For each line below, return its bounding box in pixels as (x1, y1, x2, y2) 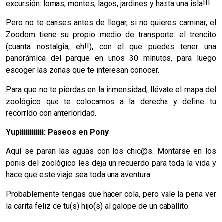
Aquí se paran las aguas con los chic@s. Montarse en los (6, 146, 216, 156)
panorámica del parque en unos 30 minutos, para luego (6, 54, 216, 63)
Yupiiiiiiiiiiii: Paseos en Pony (6, 127, 109, 137)
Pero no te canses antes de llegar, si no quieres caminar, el (6, 18, 216, 28)
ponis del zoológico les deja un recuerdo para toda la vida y (6, 158, 216, 168)
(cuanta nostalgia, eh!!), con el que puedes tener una (6, 42, 216, 52)
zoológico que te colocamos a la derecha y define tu (6, 96, 216, 106)
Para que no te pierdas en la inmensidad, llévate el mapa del (6, 84, 216, 94)
